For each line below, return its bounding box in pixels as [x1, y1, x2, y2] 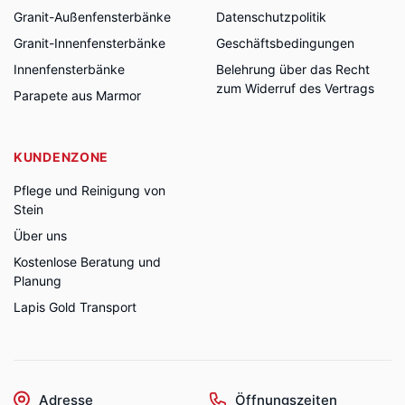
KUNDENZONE [14, 149, 108, 165]
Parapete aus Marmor [14, 88, 141, 103]
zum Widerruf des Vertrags [216, 80, 374, 96]
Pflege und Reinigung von [14, 183, 165, 198]
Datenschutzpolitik [216, 9, 326, 24]
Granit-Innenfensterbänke [14, 35, 165, 51]
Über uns [14, 228, 67, 243]
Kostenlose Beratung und [14, 254, 161, 269]
